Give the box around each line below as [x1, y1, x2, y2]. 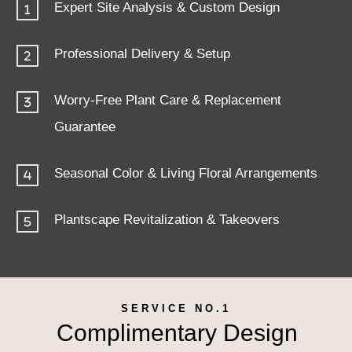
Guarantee [54, 119, 115, 134]
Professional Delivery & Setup [54, 46, 230, 61]
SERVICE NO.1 [121, 302, 231, 314]
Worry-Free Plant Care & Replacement [54, 92, 281, 108]
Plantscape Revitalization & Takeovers [54, 211, 280, 227]
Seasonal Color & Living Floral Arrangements [54, 165, 317, 181]
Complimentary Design [56, 319, 298, 346]
